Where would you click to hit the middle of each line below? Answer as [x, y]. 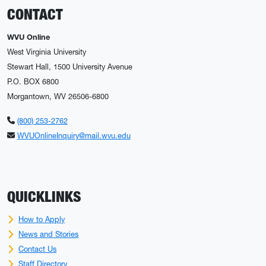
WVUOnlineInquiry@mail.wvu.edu [74, 135]
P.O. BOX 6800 [33, 81]
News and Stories [49, 234]
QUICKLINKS [44, 196]
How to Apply [42, 219]
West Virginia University [47, 52]
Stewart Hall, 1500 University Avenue [70, 66]
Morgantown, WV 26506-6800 [58, 96]
